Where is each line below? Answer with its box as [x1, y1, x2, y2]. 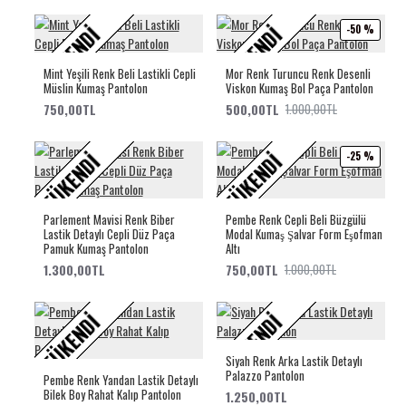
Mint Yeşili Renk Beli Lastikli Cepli [43, 63, 196, 82]
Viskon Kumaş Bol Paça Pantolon [225, 78, 373, 97]
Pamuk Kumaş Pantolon [43, 238, 149, 257]
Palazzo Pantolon [225, 365, 304, 384]
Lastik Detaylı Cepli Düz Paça [43, 224, 175, 243]
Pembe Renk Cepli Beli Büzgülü [225, 209, 366, 228]
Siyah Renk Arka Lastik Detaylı [225, 351, 362, 370]
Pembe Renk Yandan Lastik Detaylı [43, 370, 198, 389]
